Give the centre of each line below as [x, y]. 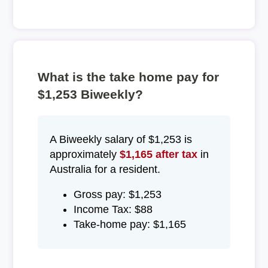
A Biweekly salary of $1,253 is [121, 139]
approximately [84, 154]
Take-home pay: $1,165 [130, 225]
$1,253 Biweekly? [90, 94]
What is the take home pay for [128, 77]
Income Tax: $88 [113, 210]
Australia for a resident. [105, 169]
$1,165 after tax [158, 154]
